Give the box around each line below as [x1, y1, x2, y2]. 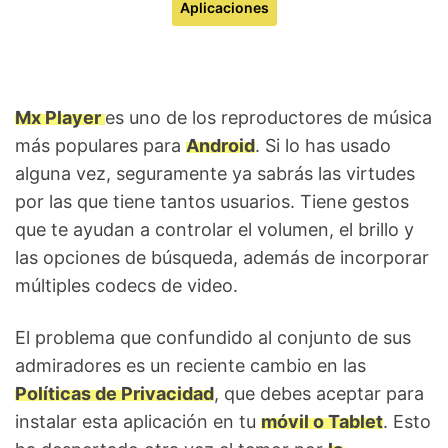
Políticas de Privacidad [15, 383, 214, 404]
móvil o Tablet [261, 411, 383, 432]
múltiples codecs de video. [15, 275, 238, 296]
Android [186, 135, 255, 156]
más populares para [15, 135, 186, 156]
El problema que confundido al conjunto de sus [15, 327, 411, 348]
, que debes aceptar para [214, 383, 424, 404]
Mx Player [15, 107, 105, 128]
